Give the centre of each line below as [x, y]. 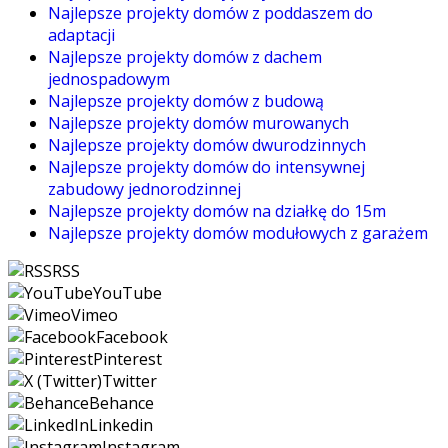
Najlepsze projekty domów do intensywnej [206, 167]
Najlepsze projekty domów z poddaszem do [210, 13]
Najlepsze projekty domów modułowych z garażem [238, 233]
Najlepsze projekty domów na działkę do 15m [217, 211]
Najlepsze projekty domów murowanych [198, 123]
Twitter [129, 381]
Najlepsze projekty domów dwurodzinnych [207, 145]
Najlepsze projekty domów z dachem [185, 57]
